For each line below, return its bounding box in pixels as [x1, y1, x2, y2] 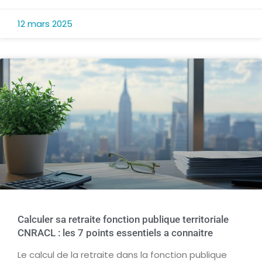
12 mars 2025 [18, 18, 73, 30]
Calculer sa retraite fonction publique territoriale [18, 213, 229, 226]
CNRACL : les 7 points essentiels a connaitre [18, 227, 213, 239]
